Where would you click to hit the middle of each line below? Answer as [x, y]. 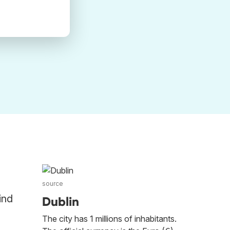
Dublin [61, 202]
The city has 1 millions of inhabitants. [109, 219]
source [53, 184]
